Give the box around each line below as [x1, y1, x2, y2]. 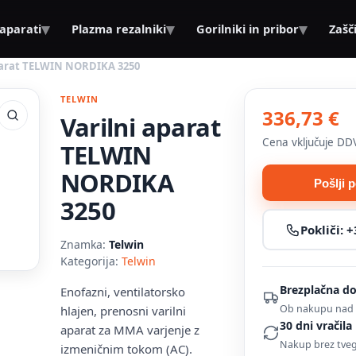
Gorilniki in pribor [196, 21, 300, 37]
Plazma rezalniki [72, 21, 167, 37]
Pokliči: [300, 221, 346, 238]
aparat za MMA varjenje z [60, 322, 199, 338]
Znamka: [60, 237, 106, 252]
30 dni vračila [280, 318, 353, 333]
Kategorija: [60, 253, 118, 269]
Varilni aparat [60, 110, 220, 144]
